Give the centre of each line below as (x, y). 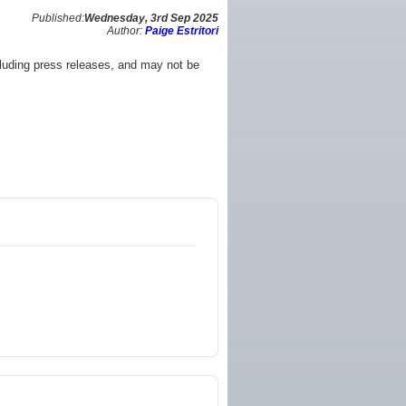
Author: (126, 30)
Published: (58, 18)
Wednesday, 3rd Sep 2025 (151, 18)
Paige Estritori (182, 30)
